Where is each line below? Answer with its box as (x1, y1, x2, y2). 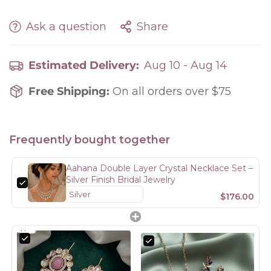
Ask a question (26, 19, 106, 33)
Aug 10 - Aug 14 (144, 58, 227, 72)
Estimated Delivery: (28, 58, 139, 72)
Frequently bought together (9, 132, 170, 146)
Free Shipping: (28, 84, 113, 98)
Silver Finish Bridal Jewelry (66, 174, 176, 185)
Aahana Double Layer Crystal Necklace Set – (66, 162, 253, 174)
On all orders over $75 (113, 84, 231, 98)
